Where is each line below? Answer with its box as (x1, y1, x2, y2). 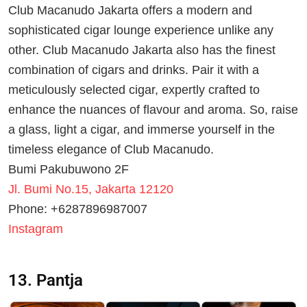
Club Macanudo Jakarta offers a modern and (8, 3, 252, 18)
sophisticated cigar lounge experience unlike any (8, 23, 273, 38)
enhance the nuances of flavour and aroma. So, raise (8, 103, 298, 117)
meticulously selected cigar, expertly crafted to (8, 83, 260, 97)
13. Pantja (8, 271, 83, 291)
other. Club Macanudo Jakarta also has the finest (8, 43, 275, 58)
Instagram (8, 222, 63, 236)
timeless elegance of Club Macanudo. (8, 143, 214, 157)
